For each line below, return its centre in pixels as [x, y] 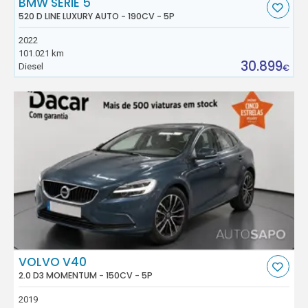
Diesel [31, 66]
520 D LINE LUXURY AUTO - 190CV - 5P [97, 16]
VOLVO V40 [53, 262]
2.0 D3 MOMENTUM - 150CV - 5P [86, 275]
